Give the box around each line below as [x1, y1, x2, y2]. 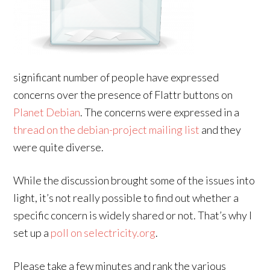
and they [199, 123, 242, 136]
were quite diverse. [13, 140, 104, 154]
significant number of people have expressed [13, 71, 219, 84]
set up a [13, 226, 51, 239]
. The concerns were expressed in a [80, 105, 240, 119]
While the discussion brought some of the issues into [13, 174, 256, 187]
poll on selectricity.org [51, 226, 156, 239]
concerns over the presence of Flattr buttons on [13, 88, 233, 101]
